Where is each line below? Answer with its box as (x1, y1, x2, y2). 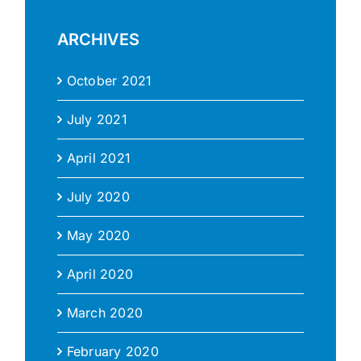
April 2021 (66, 150, 131, 167)
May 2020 (66, 227, 131, 244)
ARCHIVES (56, 29, 139, 49)
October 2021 (66, 73, 152, 89)
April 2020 (66, 266, 134, 283)
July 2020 (66, 189, 130, 205)
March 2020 (66, 305, 143, 322)
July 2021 (66, 111, 127, 128)
